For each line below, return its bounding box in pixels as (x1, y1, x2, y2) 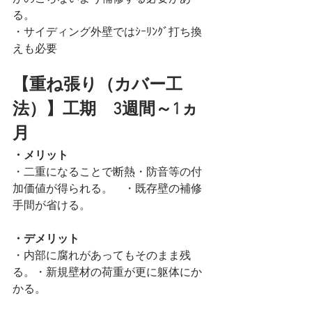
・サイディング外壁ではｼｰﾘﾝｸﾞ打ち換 (13, 24, 202, 38)
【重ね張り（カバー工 (13, 75, 182, 95)
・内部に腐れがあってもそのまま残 (13, 248, 191, 262)
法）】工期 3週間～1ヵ (13, 100, 198, 120)
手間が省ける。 (13, 198, 91, 212)
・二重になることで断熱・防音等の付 (13, 164, 202, 178)
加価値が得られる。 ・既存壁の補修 (13, 181, 202, 195)
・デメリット (13, 231, 79, 245)
